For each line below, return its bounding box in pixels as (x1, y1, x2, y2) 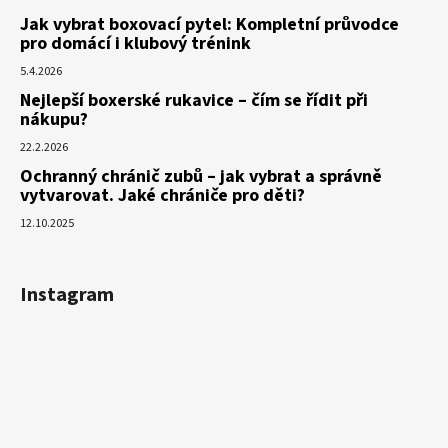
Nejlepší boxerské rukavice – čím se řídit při (20, 88, 368, 114)
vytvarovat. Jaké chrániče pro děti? (20, 183, 305, 209)
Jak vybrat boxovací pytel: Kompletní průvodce (20, 12, 399, 38)
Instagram (20, 281, 114, 310)
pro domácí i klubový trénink (20, 31, 251, 57)
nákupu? (20, 107, 88, 133)
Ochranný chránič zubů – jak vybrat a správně (20, 164, 382, 190)
